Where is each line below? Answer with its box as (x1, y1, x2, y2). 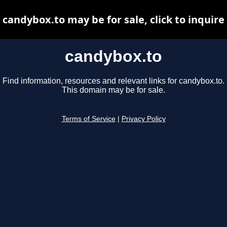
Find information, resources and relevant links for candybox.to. (3, 77, 224, 86)
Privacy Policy (121, 115, 166, 123)
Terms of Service (61, 115, 116, 123)
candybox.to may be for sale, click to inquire (3, 13, 224, 26)
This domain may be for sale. (62, 86, 165, 95)
